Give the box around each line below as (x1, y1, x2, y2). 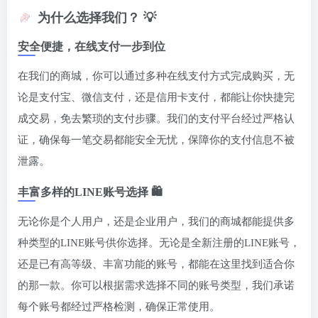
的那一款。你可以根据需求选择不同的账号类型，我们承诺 (18, 280, 295, 292)
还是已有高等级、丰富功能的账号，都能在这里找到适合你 (18, 258, 295, 270)
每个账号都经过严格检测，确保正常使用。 (18, 301, 220, 313)
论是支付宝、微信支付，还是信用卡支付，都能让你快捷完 (18, 92, 295, 104)
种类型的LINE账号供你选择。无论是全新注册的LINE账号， (18, 237, 300, 249)
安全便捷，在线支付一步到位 (18, 40, 165, 53)
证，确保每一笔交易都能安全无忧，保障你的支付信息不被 (18, 134, 295, 146)
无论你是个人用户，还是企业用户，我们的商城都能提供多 (18, 216, 295, 228)
